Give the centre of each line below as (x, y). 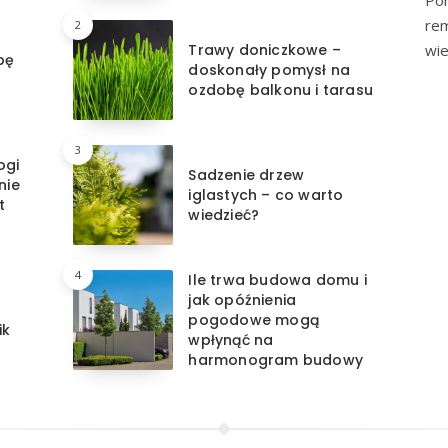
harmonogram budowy (275, 359)
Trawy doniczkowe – (264, 49)
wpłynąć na (231, 339)
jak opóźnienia (242, 299)
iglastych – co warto (266, 194)
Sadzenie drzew (246, 174)
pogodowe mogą (253, 319)
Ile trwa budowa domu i (277, 279)
